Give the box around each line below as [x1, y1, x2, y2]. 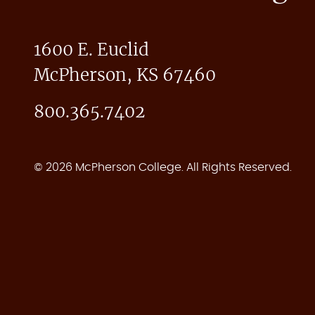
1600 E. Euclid [34, 42, 149, 60]
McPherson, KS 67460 [34, 67, 216, 85]
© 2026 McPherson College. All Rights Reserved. [34, 162, 292, 174]
